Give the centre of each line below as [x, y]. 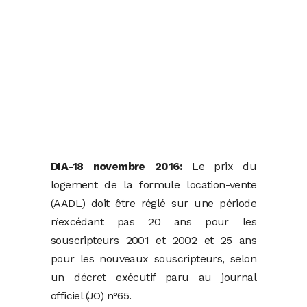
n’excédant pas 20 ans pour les [153, 222]
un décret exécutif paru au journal [153, 278]
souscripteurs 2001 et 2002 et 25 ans [153, 241]
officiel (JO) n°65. [91, 296]
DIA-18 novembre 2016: [117, 167]
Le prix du [219, 167]
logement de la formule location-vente [153, 185]
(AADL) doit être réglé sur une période [153, 204]
